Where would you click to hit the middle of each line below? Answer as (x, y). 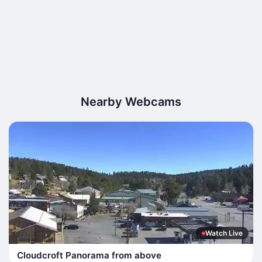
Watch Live (224, 233)
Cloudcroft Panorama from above (89, 255)
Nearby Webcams (131, 102)
